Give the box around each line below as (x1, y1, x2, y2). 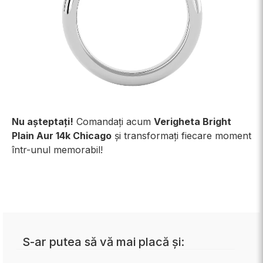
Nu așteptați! (12, 116, 73, 127)
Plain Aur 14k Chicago (12, 130, 112, 141)
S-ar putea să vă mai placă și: (22, 235, 184, 249)
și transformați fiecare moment (112, 130, 251, 141)
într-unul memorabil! (12, 144, 103, 156)
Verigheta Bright (154, 116, 231, 127)
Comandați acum (73, 116, 154, 127)
